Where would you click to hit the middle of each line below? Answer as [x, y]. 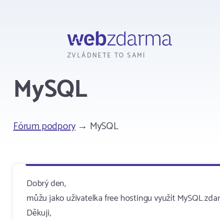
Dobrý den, [46, 184]
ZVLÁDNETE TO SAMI [107, 56]
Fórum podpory [44, 126]
